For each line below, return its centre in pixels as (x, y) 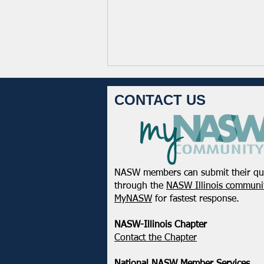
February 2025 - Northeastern (191, 182)
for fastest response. (196, 199)
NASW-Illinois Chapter (161, 225)
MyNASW (133, 199)
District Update (156, 195)
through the (140, 187)
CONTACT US (160, 100)
